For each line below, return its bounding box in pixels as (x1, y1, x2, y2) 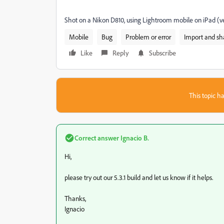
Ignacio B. (119, 133, 149, 142)
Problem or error (125, 32, 171, 41)
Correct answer (74, 133, 119, 142)
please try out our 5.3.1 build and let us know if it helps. (64, 173, 213, 181)
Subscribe (149, 48, 176, 57)
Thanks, (64, 194, 86, 202)
